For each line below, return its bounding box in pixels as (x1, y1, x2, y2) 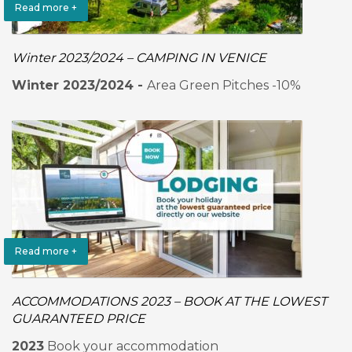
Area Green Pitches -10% (147, 78, 301, 93)
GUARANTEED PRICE (12, 311, 145, 326)
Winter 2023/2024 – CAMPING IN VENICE (12, 50, 266, 65)
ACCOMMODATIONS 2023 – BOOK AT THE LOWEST (12, 294, 327, 309)
